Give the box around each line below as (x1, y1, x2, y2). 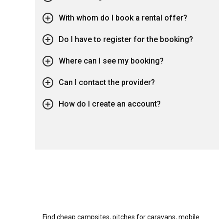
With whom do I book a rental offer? (59, 13, 187, 23)
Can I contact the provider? (59, 78, 155, 88)
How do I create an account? (59, 99, 161, 109)
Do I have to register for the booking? (59, 35, 193, 44)
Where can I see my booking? (59, 56, 164, 66)
